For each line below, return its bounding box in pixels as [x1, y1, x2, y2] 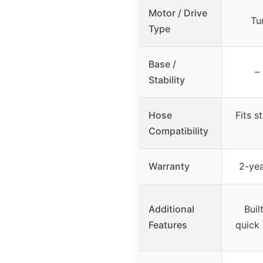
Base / [149, 58, 176, 70]
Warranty [149, 160, 190, 172]
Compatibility [149, 124, 208, 137]
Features [149, 218, 187, 231]
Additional [149, 203, 194, 215]
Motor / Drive [149, 6, 207, 19]
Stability [149, 73, 185, 86]
